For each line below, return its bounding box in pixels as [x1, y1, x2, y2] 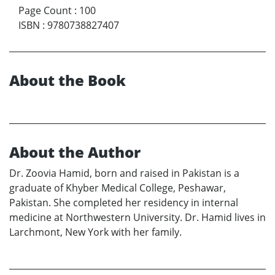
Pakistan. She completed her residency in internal [9, 196, 238, 210]
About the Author [9, 142, 141, 163]
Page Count [18, 4, 72, 18]
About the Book [9, 70, 126, 91]
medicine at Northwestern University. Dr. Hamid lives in [9, 211, 266, 225]
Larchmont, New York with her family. [9, 225, 182, 239]
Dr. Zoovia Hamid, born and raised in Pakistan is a [9, 166, 239, 180]
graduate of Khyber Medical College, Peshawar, [9, 181, 226, 195]
